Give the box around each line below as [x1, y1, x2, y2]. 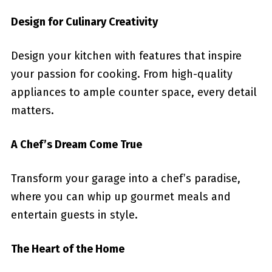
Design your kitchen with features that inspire [10, 49, 242, 63]
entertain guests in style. [10, 208, 138, 222]
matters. [10, 104, 54, 117]
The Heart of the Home [10, 242, 124, 256]
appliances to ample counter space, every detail [10, 86, 257, 99]
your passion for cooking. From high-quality [10, 67, 233, 81]
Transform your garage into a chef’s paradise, [10, 172, 240, 185]
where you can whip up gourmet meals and [10, 190, 231, 203]
